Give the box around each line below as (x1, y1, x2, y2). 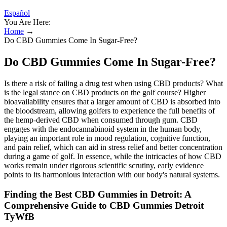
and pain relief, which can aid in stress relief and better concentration (4, 142, 222, 152)
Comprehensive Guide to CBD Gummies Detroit (4, 200, 204, 211)
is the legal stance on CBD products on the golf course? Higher (4, 88, 206, 97)
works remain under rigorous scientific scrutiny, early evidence (4, 161, 204, 170)
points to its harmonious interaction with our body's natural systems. (4, 170, 220, 179)
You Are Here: (4, 18, 51, 26)
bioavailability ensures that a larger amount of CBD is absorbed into (4, 97, 220, 106)
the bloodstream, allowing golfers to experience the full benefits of (4, 106, 215, 115)
